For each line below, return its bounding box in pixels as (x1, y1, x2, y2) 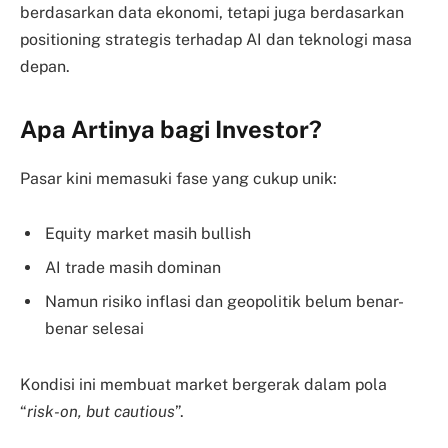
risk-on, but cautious (27, 402, 175, 422)
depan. (20, 56, 70, 76)
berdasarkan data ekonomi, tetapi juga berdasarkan (20, 2, 404, 22)
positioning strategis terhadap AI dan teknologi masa (20, 29, 412, 49)
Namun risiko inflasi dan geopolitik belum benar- (45, 292, 404, 312)
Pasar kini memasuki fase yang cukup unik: (20, 168, 337, 188)
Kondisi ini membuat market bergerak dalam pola (20, 375, 387, 395)
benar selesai (45, 319, 144, 339)
